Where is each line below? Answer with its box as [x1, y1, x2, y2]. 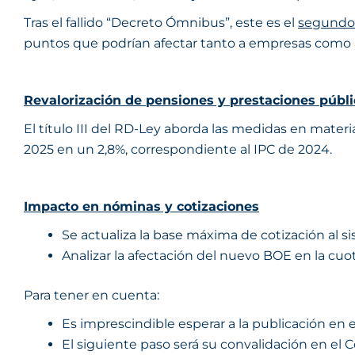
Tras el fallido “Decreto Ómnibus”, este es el [24, 15, 298, 30]
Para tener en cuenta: [24, 288, 159, 303]
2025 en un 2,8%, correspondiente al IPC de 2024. [24, 142, 332, 157]
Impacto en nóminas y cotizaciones [24, 199, 259, 214]
